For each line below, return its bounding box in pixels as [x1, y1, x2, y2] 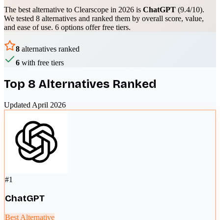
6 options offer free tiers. [55, 23, 131, 31]
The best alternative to [4, 5, 74, 14]
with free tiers [20, 58, 64, 67]
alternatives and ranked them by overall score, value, [40, 14, 204, 23]
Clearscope [74, 5, 109, 14]
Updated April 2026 [4, 100, 66, 109]
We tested [4, 14, 36, 23]
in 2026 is [109, 5, 143, 14]
